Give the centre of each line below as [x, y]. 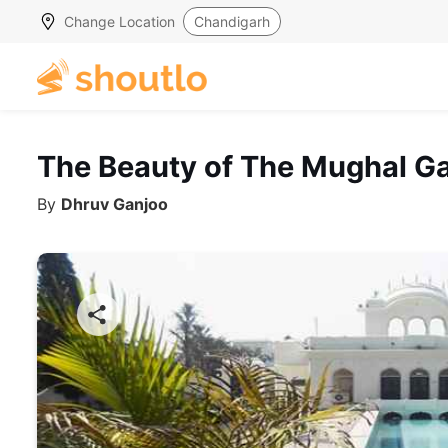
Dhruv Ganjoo [114, 204]
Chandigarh [232, 21]
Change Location [119, 21]
